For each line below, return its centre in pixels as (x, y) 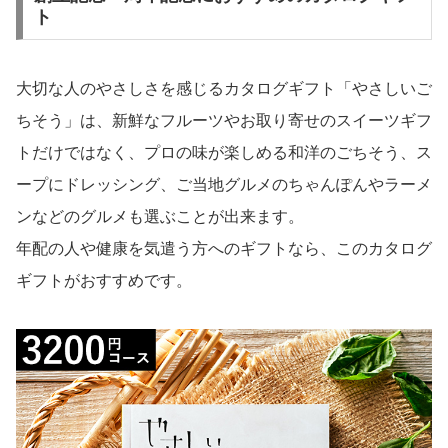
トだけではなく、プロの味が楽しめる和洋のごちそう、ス (224, 152)
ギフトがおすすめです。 (104, 280)
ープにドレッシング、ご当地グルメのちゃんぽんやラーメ (224, 184)
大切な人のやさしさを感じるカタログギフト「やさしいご (224, 88)
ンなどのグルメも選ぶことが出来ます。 (160, 216)
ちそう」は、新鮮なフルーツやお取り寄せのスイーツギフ (224, 120)
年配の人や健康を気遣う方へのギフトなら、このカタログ (224, 248)
